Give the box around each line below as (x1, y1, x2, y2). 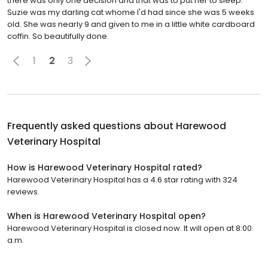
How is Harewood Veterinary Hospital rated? (7, 161, 202, 173)
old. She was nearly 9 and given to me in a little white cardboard (7, 18, 255, 30)
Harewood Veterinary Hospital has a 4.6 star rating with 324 (7, 173, 237, 185)
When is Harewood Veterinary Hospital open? (7, 209, 206, 222)
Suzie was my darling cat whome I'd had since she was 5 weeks (7, 6, 254, 18)
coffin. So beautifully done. (7, 30, 109, 42)
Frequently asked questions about (7, 118, 176, 133)
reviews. (7, 185, 39, 197)
